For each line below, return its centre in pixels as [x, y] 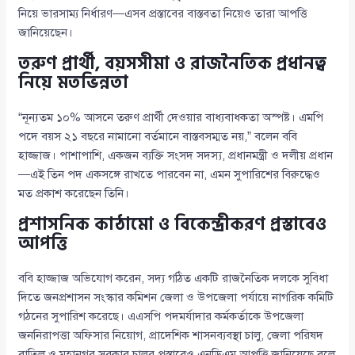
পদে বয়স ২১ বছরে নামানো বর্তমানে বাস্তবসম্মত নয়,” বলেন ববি [158, 137]
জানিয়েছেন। [46, 33]
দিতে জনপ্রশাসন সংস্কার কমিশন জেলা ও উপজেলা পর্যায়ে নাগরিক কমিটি [176, 298]
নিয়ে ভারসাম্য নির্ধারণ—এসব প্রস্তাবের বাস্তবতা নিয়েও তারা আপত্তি [163, 14]
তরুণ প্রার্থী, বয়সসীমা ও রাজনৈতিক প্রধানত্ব [173, 64]
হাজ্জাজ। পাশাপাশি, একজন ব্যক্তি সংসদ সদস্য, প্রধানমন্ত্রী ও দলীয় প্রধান [176, 156]
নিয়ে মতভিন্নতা [74, 83]
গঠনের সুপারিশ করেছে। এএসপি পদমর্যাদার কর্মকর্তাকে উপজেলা [161, 317]
